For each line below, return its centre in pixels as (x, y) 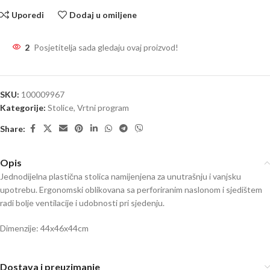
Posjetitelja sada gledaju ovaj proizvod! (106, 48)
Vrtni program (103, 108)
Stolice (61, 108)
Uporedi (28, 15)
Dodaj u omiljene (103, 15)
